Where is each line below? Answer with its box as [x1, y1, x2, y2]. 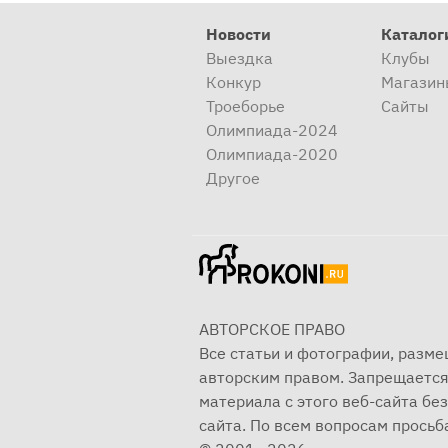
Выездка [206, 48, 273, 68]
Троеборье [206, 96, 285, 116]
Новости [206, 24, 271, 44]
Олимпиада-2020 [206, 144, 338, 164]
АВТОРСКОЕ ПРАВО [199, 319, 345, 339]
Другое [206, 168, 260, 188]
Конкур [206, 72, 261, 92]
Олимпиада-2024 [206, 120, 338, 140]
